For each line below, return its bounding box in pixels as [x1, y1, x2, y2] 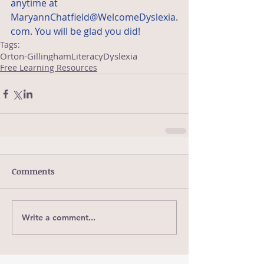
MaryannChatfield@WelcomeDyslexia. [11, 11, 178, 24]
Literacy [71, 50, 103, 62]
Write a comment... [22, 212, 95, 223]
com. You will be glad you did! [11, 25, 140, 38]
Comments [12, 166, 55, 177]
